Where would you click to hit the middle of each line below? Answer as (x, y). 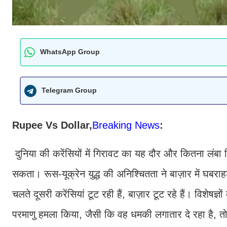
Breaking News (126, 125)
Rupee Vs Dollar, (52, 125)
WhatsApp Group (70, 52)
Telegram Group (69, 90)
